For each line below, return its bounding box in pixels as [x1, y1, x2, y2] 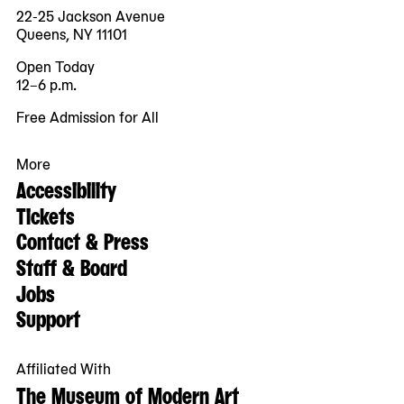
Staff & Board [16, 249, 127, 282]
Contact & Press [16, 224, 149, 257]
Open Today [16, 55, 95, 78]
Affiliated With [16, 357, 111, 380]
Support [16, 301, 80, 335]
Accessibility [16, 172, 116, 206]
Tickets [16, 197, 75, 231]
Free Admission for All [16, 106, 159, 128]
